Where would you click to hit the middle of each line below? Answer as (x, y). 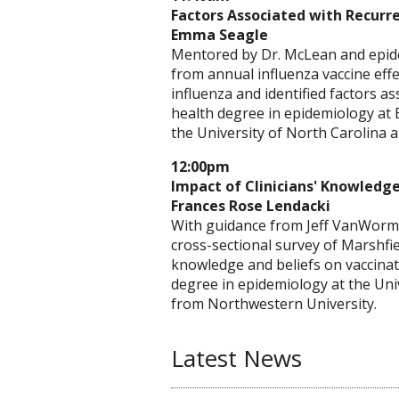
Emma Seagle (220, 35)
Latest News (236, 358)
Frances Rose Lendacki (251, 206)
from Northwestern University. (274, 304)
